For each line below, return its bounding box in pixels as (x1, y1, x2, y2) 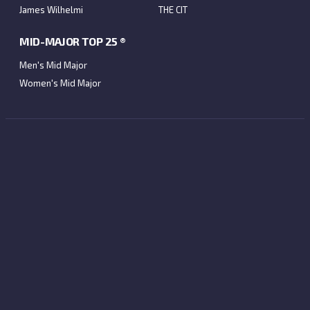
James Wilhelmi (19, 4, 83, 16)
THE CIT (158, 4, 188, 16)
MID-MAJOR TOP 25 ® (19, 35, 126, 48)
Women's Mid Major (19, 77, 101, 89)
